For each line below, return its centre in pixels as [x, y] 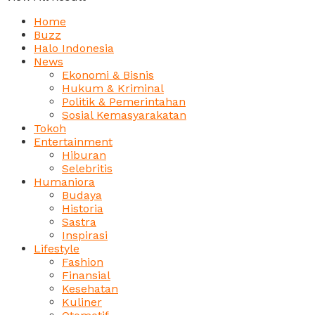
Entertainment [73, 142]
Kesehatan [90, 289]
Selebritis [87, 168]
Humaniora [64, 182]
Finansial [86, 275]
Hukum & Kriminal [113, 88]
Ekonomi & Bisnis [108, 75]
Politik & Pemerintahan [124, 102]
